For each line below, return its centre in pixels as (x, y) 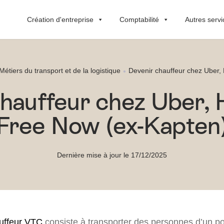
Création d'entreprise (60, 19)
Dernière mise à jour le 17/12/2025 (112, 155)
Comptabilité (139, 19)
